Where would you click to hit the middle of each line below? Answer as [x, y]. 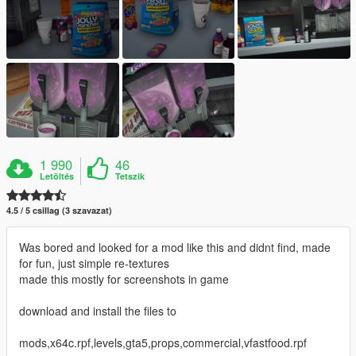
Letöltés [57, 176]
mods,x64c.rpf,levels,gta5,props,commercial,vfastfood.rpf [163, 343]
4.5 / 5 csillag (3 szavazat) [59, 211]
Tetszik [130, 176]
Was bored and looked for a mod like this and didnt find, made [175, 248]
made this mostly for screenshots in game [124, 279]
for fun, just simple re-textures [94, 263]
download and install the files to [98, 311]
